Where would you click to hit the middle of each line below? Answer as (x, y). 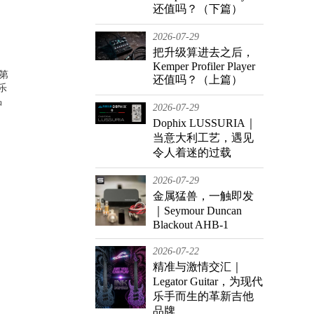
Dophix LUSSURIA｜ (205, 123)
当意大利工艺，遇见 (203, 138)
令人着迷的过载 (192, 152)
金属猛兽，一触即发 (203, 196)
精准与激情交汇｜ (198, 267)
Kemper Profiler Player (204, 66)
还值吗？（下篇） (198, 9)
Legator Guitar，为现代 (208, 281)
